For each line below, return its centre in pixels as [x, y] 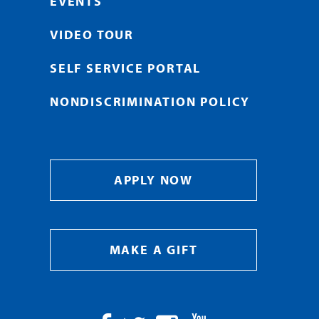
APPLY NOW [153, 179]
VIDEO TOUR [92, 34]
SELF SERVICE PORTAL [126, 68]
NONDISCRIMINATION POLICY [150, 101]
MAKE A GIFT [153, 249]
